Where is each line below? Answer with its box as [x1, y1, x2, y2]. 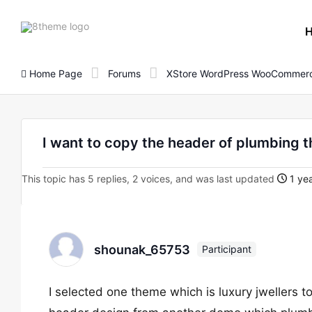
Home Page [26, 67, 82, 79]
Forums [108, 67, 141, 79]
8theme [88, 19, 123, 31]
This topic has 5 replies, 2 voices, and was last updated [22, 173, 277, 185]
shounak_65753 [94, 242, 190, 257]
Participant [202, 243, 251, 255]
